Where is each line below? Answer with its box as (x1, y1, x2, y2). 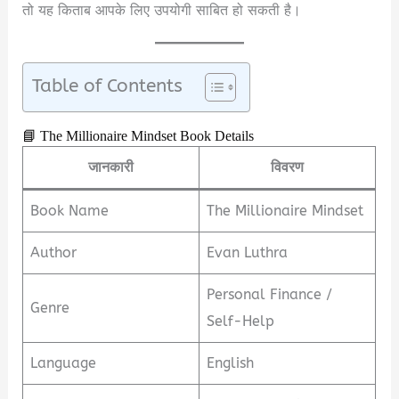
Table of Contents (32, 75, 183, 97)
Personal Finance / (207, 286, 333, 304)
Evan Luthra (207, 244, 289, 262)
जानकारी (88, 159, 134, 176)
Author (30, 244, 77, 262)
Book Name (30, 202, 110, 220)
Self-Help (207, 313, 275, 330)
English (207, 354, 255, 372)
